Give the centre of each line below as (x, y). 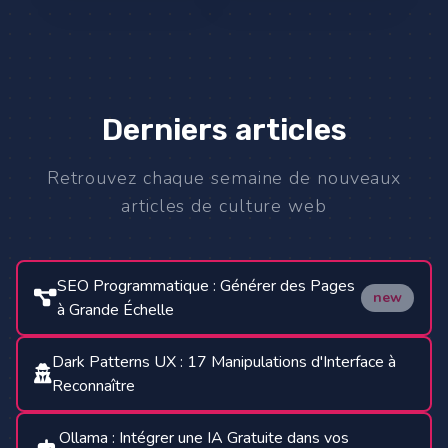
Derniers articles (224, 130)
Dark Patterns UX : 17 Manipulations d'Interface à (224, 362)
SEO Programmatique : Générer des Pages (206, 286)
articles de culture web (224, 206)
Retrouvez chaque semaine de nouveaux (224, 178)
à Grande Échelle (115, 310)
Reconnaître (93, 386)
